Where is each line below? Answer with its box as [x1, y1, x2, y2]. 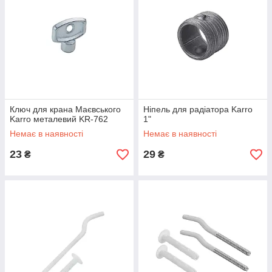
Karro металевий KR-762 [10, 114, 108, 124]
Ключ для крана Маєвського [10, 104, 121, 115]
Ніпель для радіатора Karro [143, 104, 253, 115]
